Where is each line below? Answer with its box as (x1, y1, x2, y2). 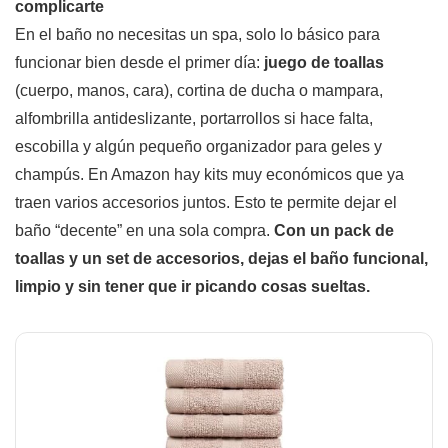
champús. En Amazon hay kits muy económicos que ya (15, 165, 404, 183)
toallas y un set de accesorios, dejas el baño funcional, (15, 249, 428, 267)
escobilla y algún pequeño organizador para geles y (15, 137, 382, 155)
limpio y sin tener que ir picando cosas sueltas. (15, 277, 370, 295)
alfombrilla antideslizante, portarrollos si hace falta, (15, 109, 373, 127)
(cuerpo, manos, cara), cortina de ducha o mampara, (15, 81, 383, 99)
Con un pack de (274, 221, 394, 239)
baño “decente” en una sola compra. (15, 221, 274, 239)
